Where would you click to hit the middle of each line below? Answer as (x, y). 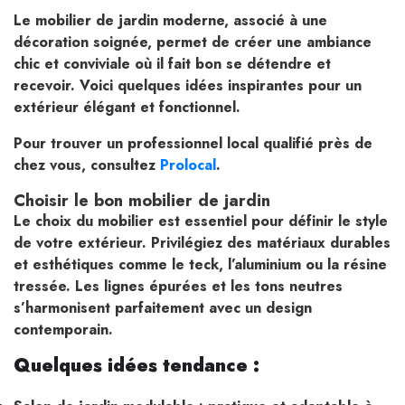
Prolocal (186, 165)
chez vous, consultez (85, 165)
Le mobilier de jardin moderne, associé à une (170, 20)
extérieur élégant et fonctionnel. (127, 107)
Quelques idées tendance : (137, 365)
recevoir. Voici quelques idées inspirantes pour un (188, 85)
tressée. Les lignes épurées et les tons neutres (178, 286)
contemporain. (63, 329)
